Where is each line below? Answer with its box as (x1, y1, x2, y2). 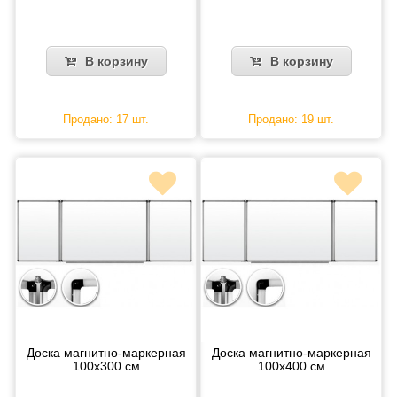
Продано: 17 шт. (63, 112, 149, 126)
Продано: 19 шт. (248, 112, 334, 126)
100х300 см (72, 358, 140, 373)
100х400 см (257, 358, 325, 373)
